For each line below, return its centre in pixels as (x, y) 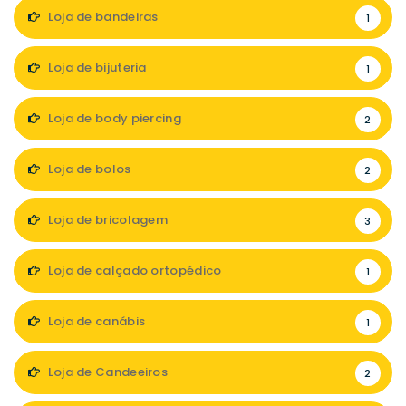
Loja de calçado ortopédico (133, 271)
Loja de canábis (95, 321)
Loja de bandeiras (101, 17)
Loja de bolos (88, 169)
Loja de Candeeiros (106, 372)
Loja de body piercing (113, 118)
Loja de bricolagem (106, 220)
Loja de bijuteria (96, 68)
